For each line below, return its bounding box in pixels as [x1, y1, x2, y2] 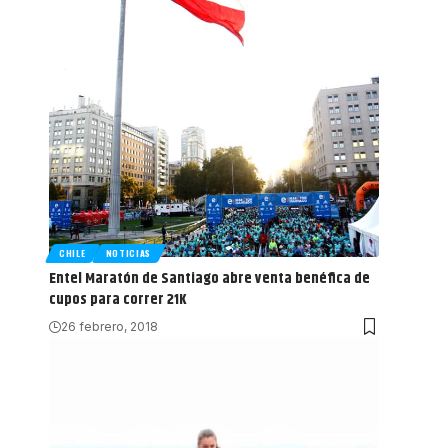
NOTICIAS [105, 246, 152, 261]
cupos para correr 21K [49, 288, 187, 312]
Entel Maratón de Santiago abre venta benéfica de [49, 267, 370, 291]
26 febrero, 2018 [61, 319, 158, 335]
